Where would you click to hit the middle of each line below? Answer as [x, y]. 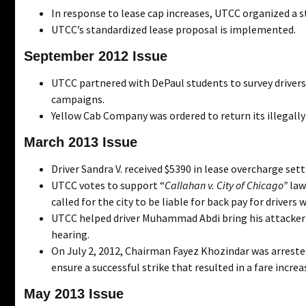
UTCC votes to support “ [108, 185]
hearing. [70, 234]
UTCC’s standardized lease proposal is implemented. [173, 29]
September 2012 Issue [96, 56]
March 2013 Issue [81, 142]
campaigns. [78, 99]
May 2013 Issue [74, 293]
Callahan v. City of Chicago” [226, 185]
